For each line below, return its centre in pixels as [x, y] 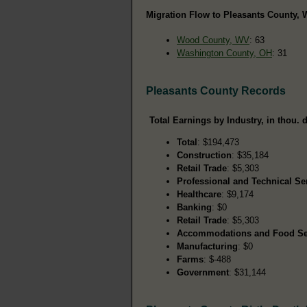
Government [203, 272]
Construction [204, 155]
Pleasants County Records [216, 90]
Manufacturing [207, 246]
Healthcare [199, 194]
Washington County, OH [224, 53]
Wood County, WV [213, 40]
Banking [194, 207]
